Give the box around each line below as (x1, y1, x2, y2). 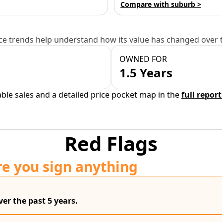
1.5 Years (119, 64, 172, 81)
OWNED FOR (119, 54, 167, 64)
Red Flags (64, 130, 158, 157)
